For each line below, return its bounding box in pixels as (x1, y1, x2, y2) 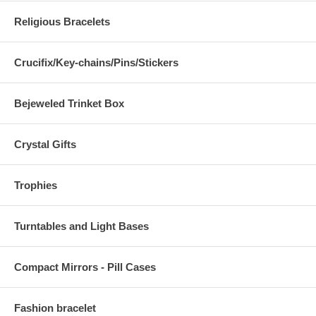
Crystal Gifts (14, 138, 76, 151)
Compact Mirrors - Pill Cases (14, 261, 156, 274)
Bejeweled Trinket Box (14, 97, 124, 110)
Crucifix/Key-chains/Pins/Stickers (14, 56, 178, 69)
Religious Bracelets (14, 16, 110, 28)
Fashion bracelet (14, 302, 96, 315)
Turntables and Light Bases (14, 220, 149, 233)
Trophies (14, 179, 57, 192)
